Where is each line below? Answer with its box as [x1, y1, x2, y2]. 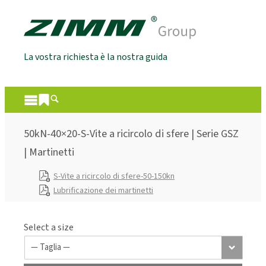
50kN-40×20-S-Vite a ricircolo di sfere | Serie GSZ [24, 126, 239, 142]
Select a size [24, 220, 74, 234]
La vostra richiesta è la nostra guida [24, 50, 167, 64]
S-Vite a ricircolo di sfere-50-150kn [53, 170, 175, 182]
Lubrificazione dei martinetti [53, 184, 153, 197]
